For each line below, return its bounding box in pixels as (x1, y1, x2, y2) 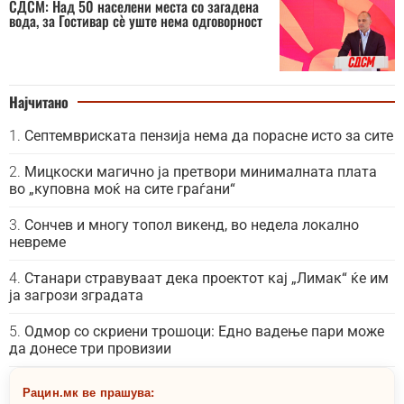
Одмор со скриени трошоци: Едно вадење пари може (24, 323, 384, 340)
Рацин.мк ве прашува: (23, 383, 155, 400)
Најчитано (9, 91, 69, 113)
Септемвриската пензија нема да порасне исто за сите (24, 127, 393, 144)
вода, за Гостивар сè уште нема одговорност (9, 10, 262, 32)
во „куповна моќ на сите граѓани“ (9, 180, 235, 197)
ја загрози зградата (9, 287, 143, 304)
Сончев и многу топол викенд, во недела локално (24, 216, 359, 234)
